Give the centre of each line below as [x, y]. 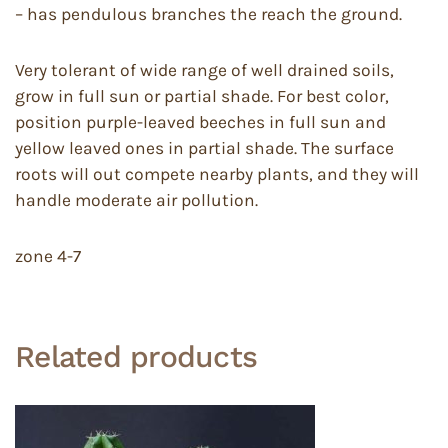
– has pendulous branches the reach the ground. [208, 14]
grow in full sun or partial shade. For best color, [202, 96]
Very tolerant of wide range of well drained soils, [204, 70]
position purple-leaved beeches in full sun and [200, 122]
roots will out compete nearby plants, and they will [217, 174]
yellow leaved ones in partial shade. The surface [204, 148]
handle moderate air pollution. [136, 200]
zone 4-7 [48, 256]
